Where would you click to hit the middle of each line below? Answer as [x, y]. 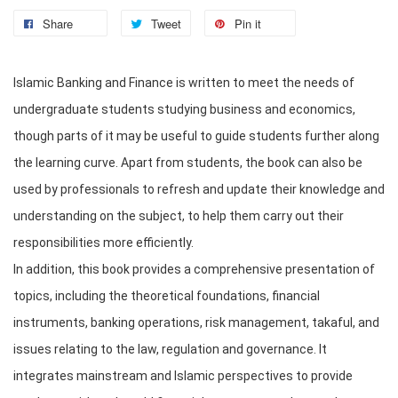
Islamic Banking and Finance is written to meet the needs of [184, 82]
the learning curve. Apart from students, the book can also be [188, 162]
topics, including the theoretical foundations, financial [167, 295]
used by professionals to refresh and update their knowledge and [199, 189]
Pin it [248, 23]
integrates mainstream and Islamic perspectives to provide [183, 375]
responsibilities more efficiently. [105, 242]
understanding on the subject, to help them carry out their [179, 215]
